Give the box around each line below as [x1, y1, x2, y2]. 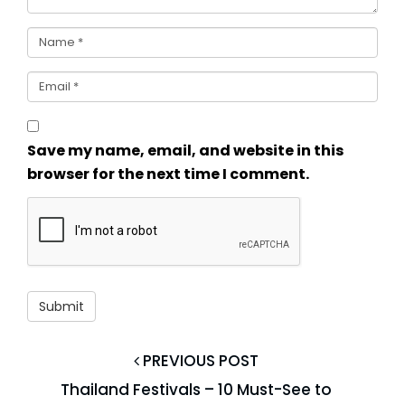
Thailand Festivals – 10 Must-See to [60, 379, 332, 401]
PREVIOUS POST [138, 350, 259, 372]
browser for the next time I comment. [27, 164, 309, 185]
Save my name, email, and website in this [27, 140, 344, 162]
